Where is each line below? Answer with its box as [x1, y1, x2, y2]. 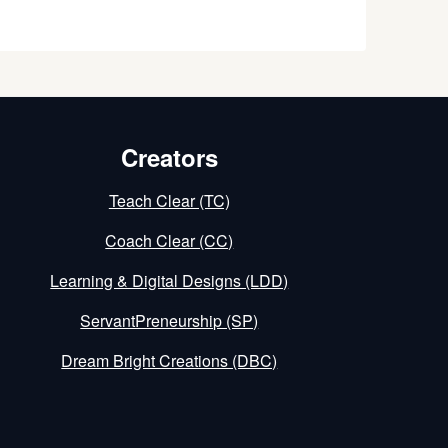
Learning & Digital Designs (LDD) [50, 269, 289, 292]
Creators [120, 140, 218, 174]
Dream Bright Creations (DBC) [61, 349, 278, 372]
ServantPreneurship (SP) [80, 309, 259, 332]
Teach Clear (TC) [108, 189, 230, 212]
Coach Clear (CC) [105, 229, 234, 252]
